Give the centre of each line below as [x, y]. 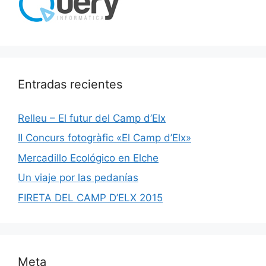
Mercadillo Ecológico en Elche [88, 158]
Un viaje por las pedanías [78, 178]
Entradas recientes [70, 84]
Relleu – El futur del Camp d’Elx [92, 118]
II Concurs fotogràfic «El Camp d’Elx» [104, 138]
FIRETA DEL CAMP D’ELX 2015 [90, 197]
